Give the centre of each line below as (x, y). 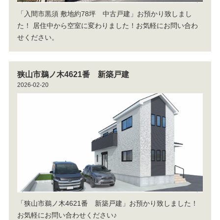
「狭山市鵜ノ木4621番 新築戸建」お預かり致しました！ (107, 204)
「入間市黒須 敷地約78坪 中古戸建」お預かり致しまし (104, 14)
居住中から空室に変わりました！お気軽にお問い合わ (115, 25)
